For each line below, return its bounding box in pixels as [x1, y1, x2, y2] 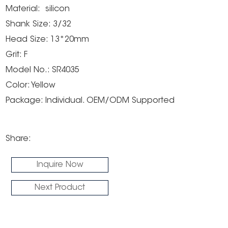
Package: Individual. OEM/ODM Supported [6, 96, 175, 105]
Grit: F [6, 50, 28, 59]
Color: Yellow [6, 81, 56, 90]
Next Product [35, 183, 85, 192]
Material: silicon [6, 5, 70, 13]
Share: [6, 134, 32, 143]
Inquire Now [36, 160, 83, 169]
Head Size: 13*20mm [6, 35, 90, 44]
